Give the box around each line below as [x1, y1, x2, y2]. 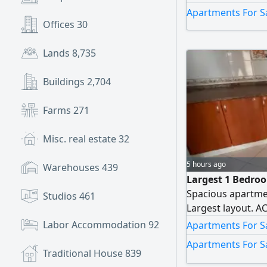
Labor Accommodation [43, 218, 148, 231]
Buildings [43, 75, 87, 88]
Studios [43, 190, 79, 203]
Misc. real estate [43, 132, 119, 145]
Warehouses [43, 161, 102, 174]
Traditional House [43, 247, 125, 260]
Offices [43, 18, 77, 31]
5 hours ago [187, 159, 226, 169]
